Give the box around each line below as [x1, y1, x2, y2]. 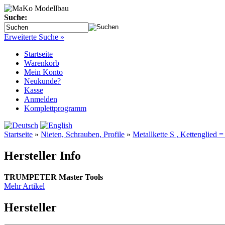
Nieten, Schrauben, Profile [41, 130, 125, 139]
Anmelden [24, 95, 57, 103]
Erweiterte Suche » [4, 33, 64, 41]
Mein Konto [24, 68, 63, 76]
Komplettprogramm [24, 104, 86, 113]
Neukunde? [24, 77, 61, 85]
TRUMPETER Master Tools [4, 172, 103, 181]
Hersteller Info [4, 149, 81, 162]
